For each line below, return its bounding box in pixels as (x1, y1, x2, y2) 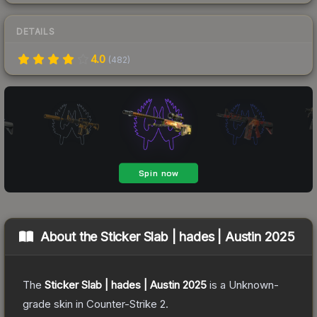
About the (40, 229, 101, 244)
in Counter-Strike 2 (73, 296, 166, 311)
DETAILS (16, 25, 55, 37)
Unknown (229, 277, 274, 292)
